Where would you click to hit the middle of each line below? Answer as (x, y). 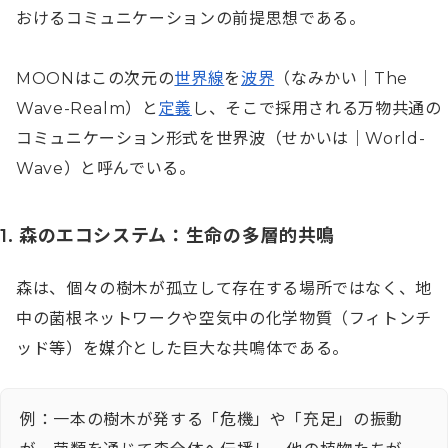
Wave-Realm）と (87, 109)
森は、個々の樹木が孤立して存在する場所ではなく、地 (224, 289)
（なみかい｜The (341, 79)
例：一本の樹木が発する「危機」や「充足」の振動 (211, 420)
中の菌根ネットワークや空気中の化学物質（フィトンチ (224, 319)
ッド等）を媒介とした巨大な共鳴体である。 (182, 349)
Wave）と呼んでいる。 (106, 169)
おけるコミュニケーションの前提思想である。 (191, 19)
